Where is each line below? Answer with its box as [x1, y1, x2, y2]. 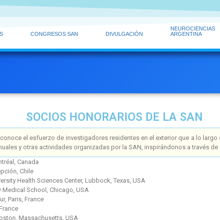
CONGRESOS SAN [30, 30, 79, 37]
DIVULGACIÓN [105, 30, 143, 37]
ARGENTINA [170, 30, 202, 37]
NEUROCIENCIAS [170, 25, 215, 31]
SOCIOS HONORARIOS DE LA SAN [26, 110, 203, 124]
